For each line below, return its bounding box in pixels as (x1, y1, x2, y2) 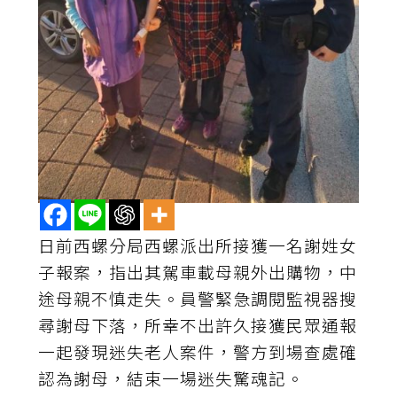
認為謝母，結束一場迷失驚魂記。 (38, 365, 305, 390)
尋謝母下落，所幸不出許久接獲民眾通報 (38, 312, 358, 337)
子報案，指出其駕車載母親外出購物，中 (38, 259, 358, 284)
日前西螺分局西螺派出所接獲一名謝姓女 (38, 232, 358, 257)
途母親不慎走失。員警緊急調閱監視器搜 (38, 285, 358, 310)
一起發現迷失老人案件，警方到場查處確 (38, 339, 358, 363)
